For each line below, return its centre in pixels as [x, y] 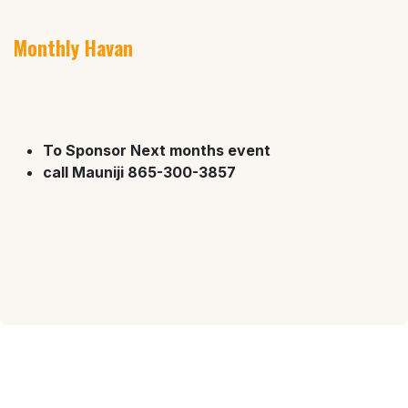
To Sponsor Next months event [158, 151]
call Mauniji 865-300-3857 [139, 173]
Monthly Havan [73, 48]
